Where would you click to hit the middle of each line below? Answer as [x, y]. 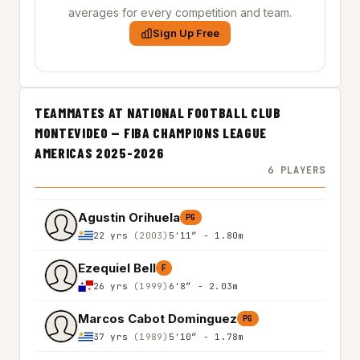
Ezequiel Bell [117, 268]
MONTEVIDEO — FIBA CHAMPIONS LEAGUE [151, 133]
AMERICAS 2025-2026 [99, 153]
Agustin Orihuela [129, 217]
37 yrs [113, 336]
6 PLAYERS [297, 171]
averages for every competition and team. [180, 13]
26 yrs [113, 286]
